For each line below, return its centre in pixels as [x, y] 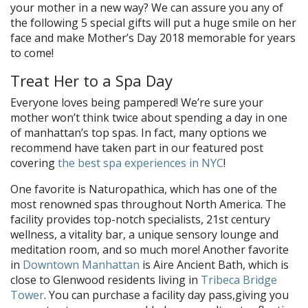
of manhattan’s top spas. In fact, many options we [139, 132]
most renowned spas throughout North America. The [148, 204]
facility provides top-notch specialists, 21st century [140, 219]
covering [34, 163]
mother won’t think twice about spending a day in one [149, 117]
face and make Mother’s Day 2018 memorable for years [153, 37]
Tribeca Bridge [239, 279]
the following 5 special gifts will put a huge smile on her [153, 22]
